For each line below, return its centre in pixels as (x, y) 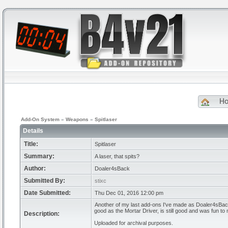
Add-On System (40, 119)
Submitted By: (45, 181)
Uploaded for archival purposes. (134, 223)
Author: (35, 168)
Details (34, 131)
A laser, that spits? (117, 156)
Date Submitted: (47, 193)
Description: (42, 214)
